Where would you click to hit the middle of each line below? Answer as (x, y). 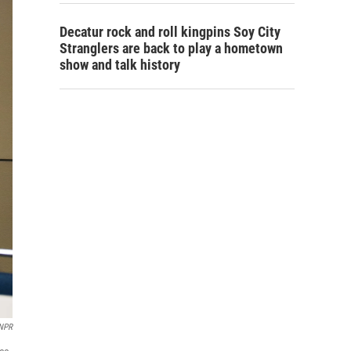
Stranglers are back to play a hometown (171, 48)
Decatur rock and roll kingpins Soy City (170, 32)
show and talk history (120, 65)
